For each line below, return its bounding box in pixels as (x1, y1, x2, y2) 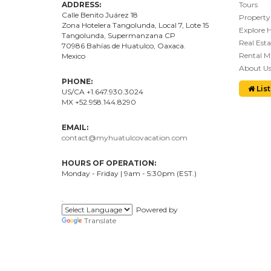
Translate (84, 215, 116, 225)
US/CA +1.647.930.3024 (62, 87, 143, 96)
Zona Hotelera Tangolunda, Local (62, 20, 178, 30)
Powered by (132, 204, 178, 214)
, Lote (182, 20, 203, 30)
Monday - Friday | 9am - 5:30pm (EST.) (62, 168, 197, 178)
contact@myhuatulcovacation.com (62, 132, 188, 142)
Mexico (62, 51, 85, 60)
